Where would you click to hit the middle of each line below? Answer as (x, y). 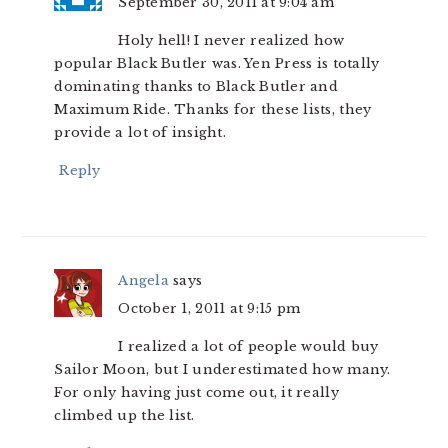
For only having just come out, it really (196, 392)
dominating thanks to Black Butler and (196, 86)
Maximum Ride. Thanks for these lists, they (213, 109)
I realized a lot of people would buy (248, 346)
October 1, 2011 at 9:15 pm (209, 308)
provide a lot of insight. (140, 132)
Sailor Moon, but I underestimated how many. (222, 369)
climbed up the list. (124, 415)
